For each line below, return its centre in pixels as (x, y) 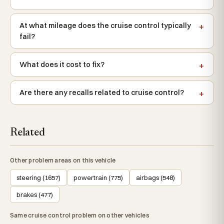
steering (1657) (38, 178)
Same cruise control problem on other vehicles (80, 215)
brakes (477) (35, 195)
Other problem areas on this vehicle (63, 160)
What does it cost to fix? (62, 65)
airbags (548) (155, 178)
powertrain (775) (98, 178)
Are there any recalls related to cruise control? (102, 93)
